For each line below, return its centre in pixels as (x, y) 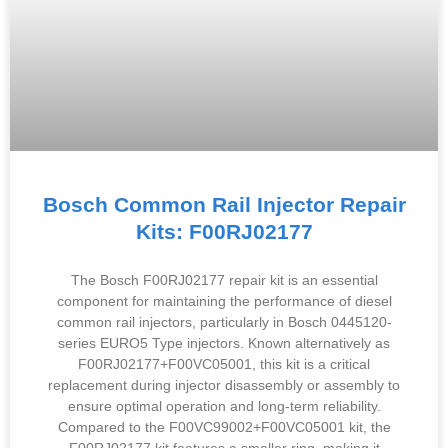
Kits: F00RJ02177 (224, 231)
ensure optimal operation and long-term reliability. (224, 406)
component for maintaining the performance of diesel (224, 301)
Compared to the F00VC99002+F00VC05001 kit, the (224, 427)
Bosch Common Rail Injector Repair (224, 204)
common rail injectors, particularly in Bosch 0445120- (224, 322)
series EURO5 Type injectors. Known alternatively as (224, 343)
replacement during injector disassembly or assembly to (224, 385)
